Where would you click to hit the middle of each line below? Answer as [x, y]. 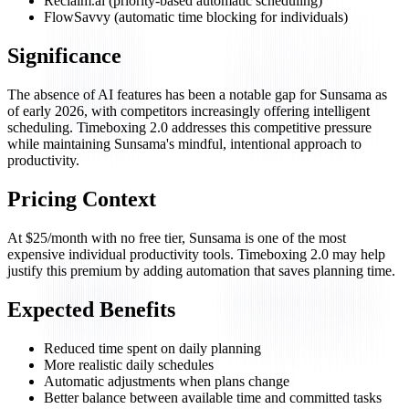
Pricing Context [82, 199]
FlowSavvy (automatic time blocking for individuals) [196, 17]
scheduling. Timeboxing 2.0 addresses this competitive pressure [189, 127]
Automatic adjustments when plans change [167, 381]
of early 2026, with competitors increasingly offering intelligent [189, 110]
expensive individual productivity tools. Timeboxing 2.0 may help [196, 254]
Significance [64, 56]
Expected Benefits [91, 309]
